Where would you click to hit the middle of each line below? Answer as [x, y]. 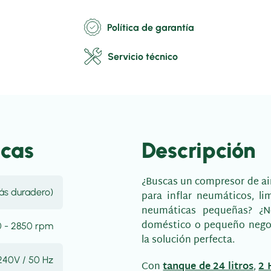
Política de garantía [151, 27]
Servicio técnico [142, 56]
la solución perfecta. [188, 240]
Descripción [199, 150]
